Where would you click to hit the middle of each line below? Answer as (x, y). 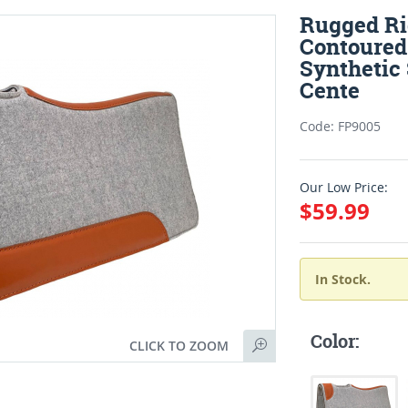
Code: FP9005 (341, 126)
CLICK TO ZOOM (179, 346)
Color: (335, 341)
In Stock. (343, 279)
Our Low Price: (344, 187)
